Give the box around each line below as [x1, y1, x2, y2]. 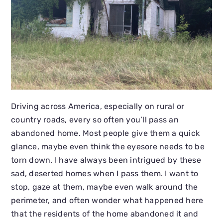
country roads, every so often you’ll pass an [11, 115, 179, 125]
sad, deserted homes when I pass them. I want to [11, 169, 199, 179]
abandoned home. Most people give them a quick [11, 128, 200, 138]
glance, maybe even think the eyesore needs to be [11, 142, 205, 152]
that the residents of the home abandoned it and [11, 209, 199, 219]
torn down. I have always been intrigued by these [11, 155, 201, 165]
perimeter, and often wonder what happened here [11, 196, 204, 206]
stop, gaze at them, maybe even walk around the [11, 182, 198, 192]
